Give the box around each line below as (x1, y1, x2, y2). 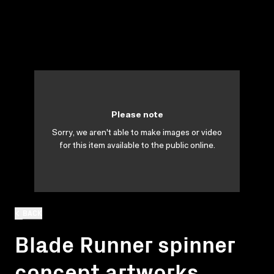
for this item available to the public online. (59, 142, 215, 150)
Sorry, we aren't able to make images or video (52, 129, 222, 138)
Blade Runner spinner (15, 227, 235, 259)
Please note (111, 111, 163, 120)
